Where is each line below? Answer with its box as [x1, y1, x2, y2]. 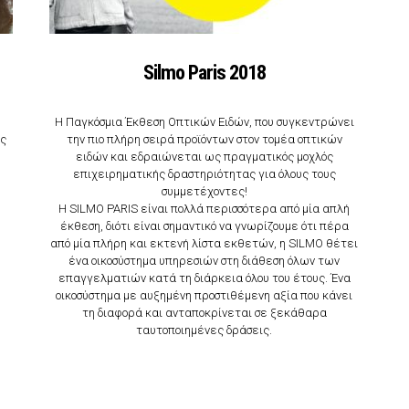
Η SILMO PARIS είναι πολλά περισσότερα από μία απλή [58, 201, 351, 215]
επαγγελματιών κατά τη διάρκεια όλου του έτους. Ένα [58, 270, 351, 285]
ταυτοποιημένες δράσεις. [136, 322, 273, 337]
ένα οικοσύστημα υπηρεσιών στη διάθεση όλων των [68, 253, 341, 267]
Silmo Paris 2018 [142, 60, 266, 84]
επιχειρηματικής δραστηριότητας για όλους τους [72, 166, 336, 181]
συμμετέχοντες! [161, 184, 247, 198]
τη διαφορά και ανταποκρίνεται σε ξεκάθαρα [81, 305, 327, 320]
